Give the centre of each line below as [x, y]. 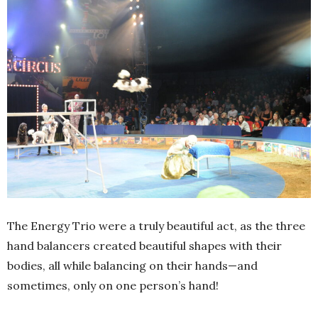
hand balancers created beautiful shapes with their [144, 245]
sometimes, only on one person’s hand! [113, 285]
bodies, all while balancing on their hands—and [132, 265]
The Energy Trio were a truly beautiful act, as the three [156, 225]
